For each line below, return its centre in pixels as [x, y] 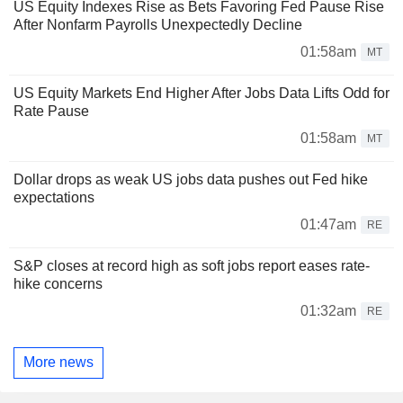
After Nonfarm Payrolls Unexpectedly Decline [158, 24]
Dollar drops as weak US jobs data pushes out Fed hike [191, 179]
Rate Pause [51, 111]
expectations [54, 197]
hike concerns [58, 283]
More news [58, 363]
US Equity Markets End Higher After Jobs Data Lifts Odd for [201, 93]
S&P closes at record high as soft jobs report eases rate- [192, 265]
